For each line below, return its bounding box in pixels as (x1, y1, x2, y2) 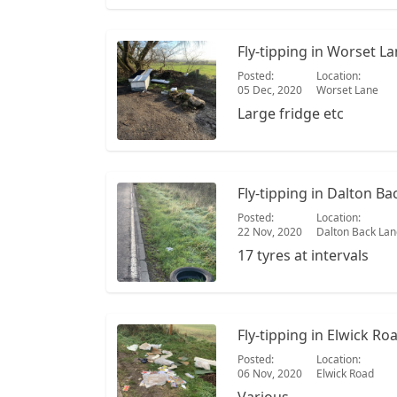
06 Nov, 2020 (237, 366, 302, 381)
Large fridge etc (237, 104, 344, 123)
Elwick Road (316, 366, 374, 381)
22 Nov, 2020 (237, 224, 302, 239)
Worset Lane (316, 82, 378, 97)
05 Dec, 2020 (237, 82, 302, 97)
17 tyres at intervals (237, 245, 369, 265)
